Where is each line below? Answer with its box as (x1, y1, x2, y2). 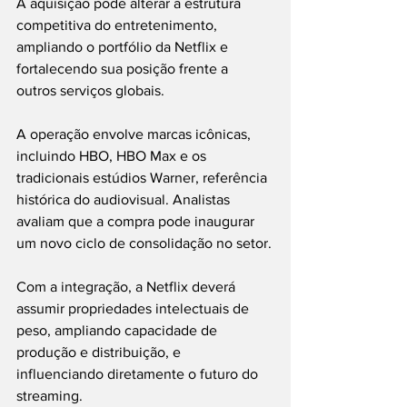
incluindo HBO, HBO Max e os (16, 147, 210, 164)
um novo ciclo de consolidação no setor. (16, 234, 272, 251)
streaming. (16, 387, 83, 403)
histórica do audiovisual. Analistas (16, 191, 233, 207)
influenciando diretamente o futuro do (16, 365, 262, 382)
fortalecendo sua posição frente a (16, 60, 232, 76)
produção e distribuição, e (16, 343, 184, 360)
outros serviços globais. (16, 82, 164, 98)
